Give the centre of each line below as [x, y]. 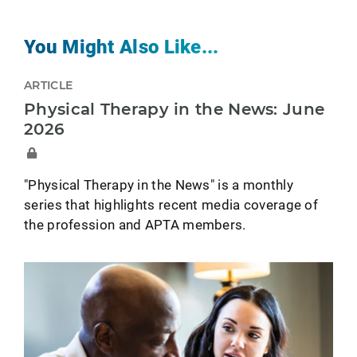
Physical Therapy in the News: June [175, 109]
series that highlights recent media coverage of [171, 204]
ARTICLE [49, 85]
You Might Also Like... [122, 46]
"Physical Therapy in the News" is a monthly [159, 184]
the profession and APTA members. [135, 224]
